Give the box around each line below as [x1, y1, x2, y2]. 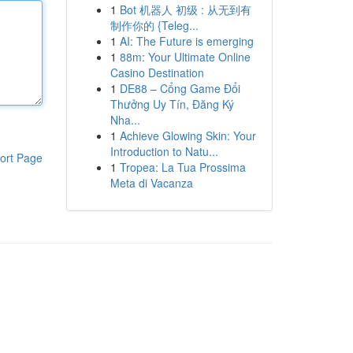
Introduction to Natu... [110, 143, 218, 159]
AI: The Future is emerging [119, 33, 254, 49]
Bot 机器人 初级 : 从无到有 [119, 2, 251, 17]
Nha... [110, 112, 140, 128]
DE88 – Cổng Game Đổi [119, 80, 240, 96]
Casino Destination [110, 65, 204, 80]
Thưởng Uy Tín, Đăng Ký [110, 96, 234, 112]
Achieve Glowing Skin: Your [119, 128, 256, 143]
